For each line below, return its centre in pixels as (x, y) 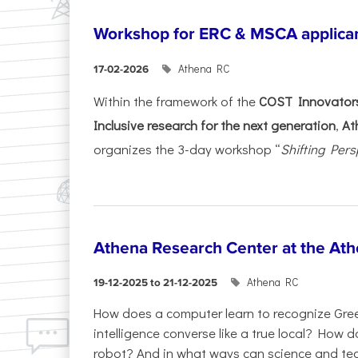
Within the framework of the (176, 101)
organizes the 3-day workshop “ (187, 149)
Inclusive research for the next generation (215, 125)
